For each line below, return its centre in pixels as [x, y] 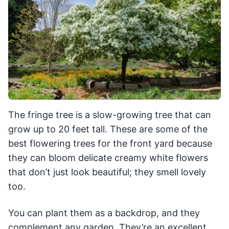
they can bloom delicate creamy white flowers [108, 158]
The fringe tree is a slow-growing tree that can [110, 115]
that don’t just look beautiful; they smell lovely [107, 172]
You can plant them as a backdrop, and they [104, 213]
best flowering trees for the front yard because [110, 144]
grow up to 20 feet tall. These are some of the [108, 129]
